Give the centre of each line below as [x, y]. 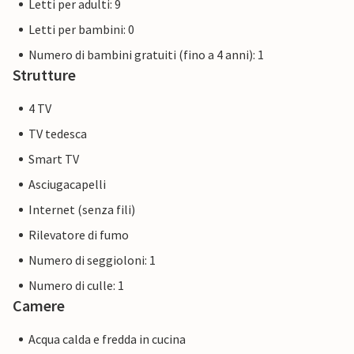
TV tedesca [58, 134]
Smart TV [54, 159]
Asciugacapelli [67, 185]
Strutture [44, 75]
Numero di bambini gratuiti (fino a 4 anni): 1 [146, 55]
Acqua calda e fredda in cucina [107, 339]
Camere [39, 306]
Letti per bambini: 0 [81, 30]
